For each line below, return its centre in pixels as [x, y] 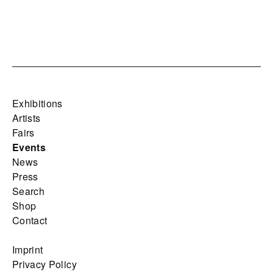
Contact [30, 221]
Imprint [28, 250]
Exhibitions [37, 104]
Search [29, 191]
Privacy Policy [44, 264]
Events [29, 147]
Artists [27, 118]
